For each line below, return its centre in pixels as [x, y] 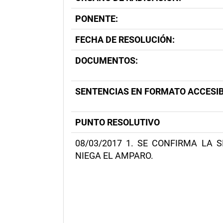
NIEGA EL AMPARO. [114, 156]
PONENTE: [97, 19]
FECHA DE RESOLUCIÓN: [125, 40]
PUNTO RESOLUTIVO [117, 122]
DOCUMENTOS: [107, 60]
